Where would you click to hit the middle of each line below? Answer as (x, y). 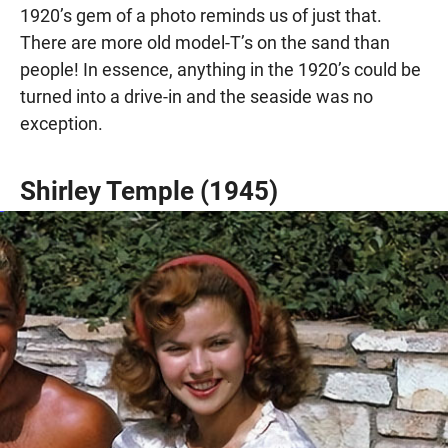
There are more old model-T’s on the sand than (205, 42)
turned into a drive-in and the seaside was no (196, 96)
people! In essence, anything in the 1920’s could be (220, 69)
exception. (61, 123)
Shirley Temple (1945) (149, 190)
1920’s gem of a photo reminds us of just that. (201, 15)
